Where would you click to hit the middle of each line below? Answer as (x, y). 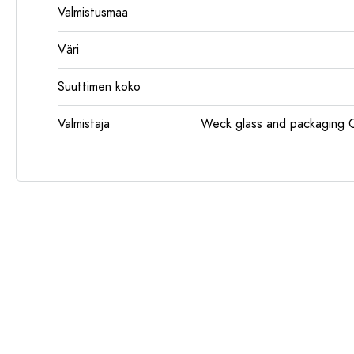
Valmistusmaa (93, 13)
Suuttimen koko (99, 87)
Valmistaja (84, 124)
